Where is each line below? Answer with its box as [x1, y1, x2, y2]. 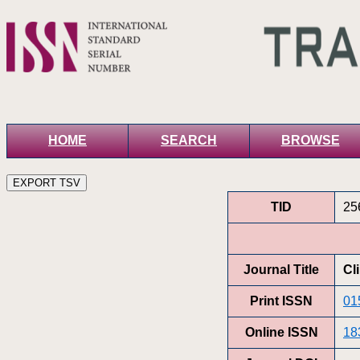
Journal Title [243, 262, 319, 276]
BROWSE [280, 133, 340, 147]
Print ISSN [250, 293, 313, 308]
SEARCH [161, 133, 217, 147]
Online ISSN [244, 325, 318, 339]
